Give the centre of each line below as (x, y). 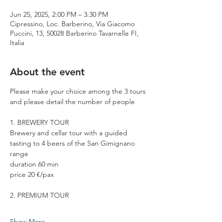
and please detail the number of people (72, 101)
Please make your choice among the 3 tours (79, 91)
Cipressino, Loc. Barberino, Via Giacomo (72, 24)
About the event (47, 72)
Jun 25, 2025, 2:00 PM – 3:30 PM (59, 14)
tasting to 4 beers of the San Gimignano (73, 143)
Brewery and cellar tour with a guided (70, 133)
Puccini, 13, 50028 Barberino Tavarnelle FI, (74, 33)
